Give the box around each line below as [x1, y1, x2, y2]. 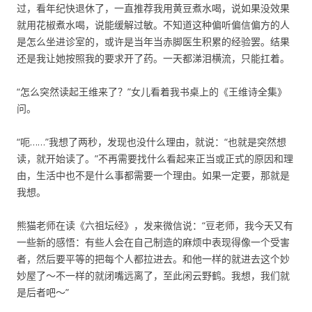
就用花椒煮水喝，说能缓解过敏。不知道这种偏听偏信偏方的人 [17, 17, 290, 31]
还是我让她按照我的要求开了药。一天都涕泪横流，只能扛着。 [17, 51, 290, 65]
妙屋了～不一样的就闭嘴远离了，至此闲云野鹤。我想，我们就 [17, 268, 290, 282]
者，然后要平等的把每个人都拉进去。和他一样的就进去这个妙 [17, 251, 290, 265]
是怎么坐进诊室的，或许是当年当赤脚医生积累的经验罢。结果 [17, 34, 290, 48]
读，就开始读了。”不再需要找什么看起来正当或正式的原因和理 [17, 151, 293, 165]
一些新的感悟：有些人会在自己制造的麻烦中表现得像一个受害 [17, 235, 290, 249]
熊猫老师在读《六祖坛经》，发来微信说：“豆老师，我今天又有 [17, 218, 293, 232]
